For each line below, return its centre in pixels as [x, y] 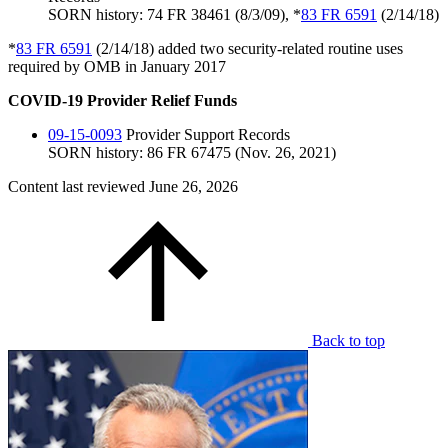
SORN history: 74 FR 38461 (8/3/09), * [174, 15]
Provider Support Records [206, 135]
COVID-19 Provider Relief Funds [122, 101]
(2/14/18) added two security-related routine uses [247, 49]
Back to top [348, 341]
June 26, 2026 [193, 187]
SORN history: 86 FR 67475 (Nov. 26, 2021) [192, 153]
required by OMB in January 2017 [117, 67]
